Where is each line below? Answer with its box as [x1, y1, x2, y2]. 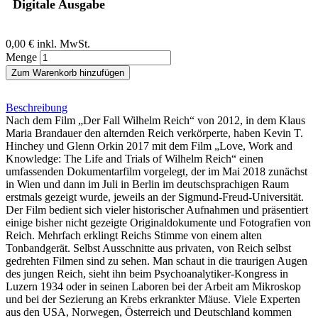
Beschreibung [6, 101, 67, 114]
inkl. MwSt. [37, 37, 90, 50]
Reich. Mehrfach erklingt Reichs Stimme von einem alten [6, 229, 262, 241]
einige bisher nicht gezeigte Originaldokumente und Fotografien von [6, 216, 311, 229]
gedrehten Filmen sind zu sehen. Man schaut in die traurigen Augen [6, 254, 307, 267]
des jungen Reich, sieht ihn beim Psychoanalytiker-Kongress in [6, 267, 288, 280]
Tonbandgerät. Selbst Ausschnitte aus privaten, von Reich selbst [6, 241, 291, 254]
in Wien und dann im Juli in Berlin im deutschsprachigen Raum [6, 177, 289, 190]
